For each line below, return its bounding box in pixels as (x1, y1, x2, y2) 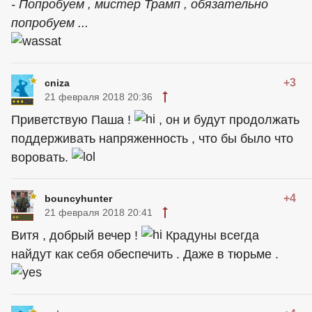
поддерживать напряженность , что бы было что (11, 132, 293, 146)
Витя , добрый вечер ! (11, 228, 141, 242)
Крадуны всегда (162, 228, 259, 242)
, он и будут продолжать (155, 113, 299, 127)
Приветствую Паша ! (11, 113, 134, 127)
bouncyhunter (45, 193, 112, 204)
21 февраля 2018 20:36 (45, 91, 153, 102)
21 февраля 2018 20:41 (45, 207, 153, 218)
